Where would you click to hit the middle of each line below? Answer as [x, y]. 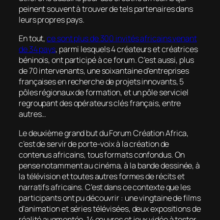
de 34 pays [37, 49]
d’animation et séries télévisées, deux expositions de [110, 208]
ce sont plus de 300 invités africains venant [122, 39]
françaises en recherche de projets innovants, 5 [101, 82]
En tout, [33, 39]
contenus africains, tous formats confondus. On [102, 154]
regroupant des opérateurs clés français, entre [100, 103]
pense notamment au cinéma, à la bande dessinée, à [110, 165]
